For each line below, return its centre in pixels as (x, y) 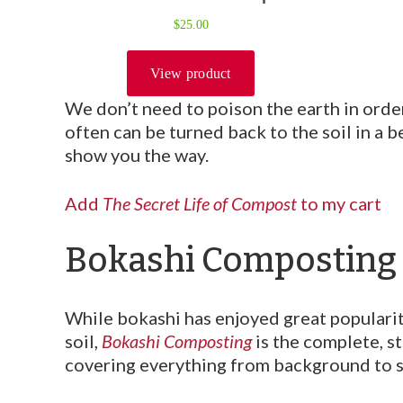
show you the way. (137, 154)
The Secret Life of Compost (201, 203)
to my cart (341, 203)
